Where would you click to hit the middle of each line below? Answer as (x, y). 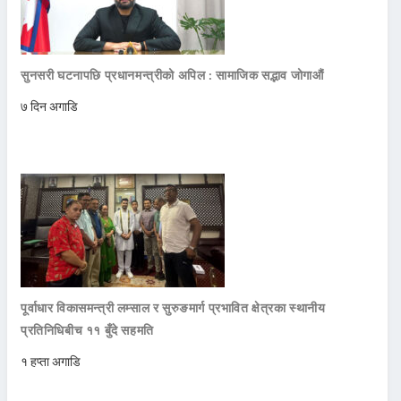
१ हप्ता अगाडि (51, 361)
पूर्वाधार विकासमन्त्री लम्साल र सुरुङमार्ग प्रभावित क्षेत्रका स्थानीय (173, 307)
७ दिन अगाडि (49, 106)
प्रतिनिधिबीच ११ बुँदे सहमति (87, 329)
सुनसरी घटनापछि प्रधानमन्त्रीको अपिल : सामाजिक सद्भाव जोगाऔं (172, 74)
